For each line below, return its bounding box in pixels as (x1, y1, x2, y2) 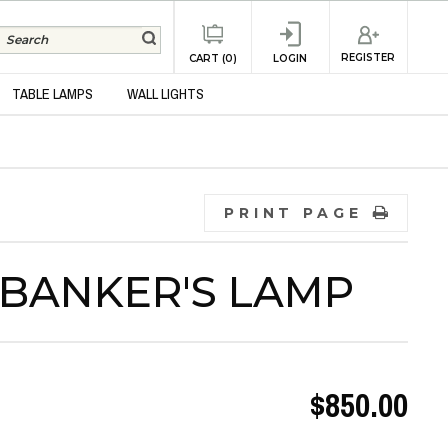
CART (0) (188, 51, 237, 65)
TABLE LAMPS (11, 80, 93, 108)
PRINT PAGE (223, 204, 363, 222)
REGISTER (341, 51, 396, 64)
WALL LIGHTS (126, 80, 204, 108)
